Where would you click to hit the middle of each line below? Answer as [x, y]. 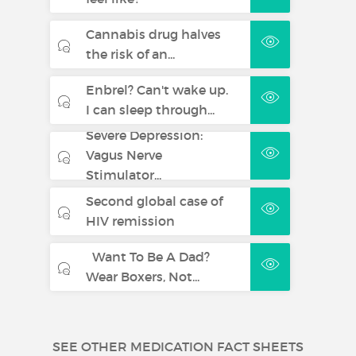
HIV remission [130, 221]
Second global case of [154, 201]
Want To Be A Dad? [147, 256]
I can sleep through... [150, 109]
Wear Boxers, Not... [142, 276]
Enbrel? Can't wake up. [157, 89]
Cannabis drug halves [153, 34]
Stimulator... [123, 175]
